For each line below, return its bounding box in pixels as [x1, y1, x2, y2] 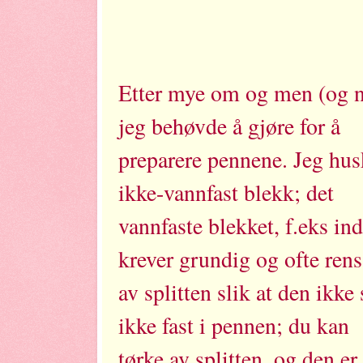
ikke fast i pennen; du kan [118, 310, 357, 340]
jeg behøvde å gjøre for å [118, 110, 348, 141]
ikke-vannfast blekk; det [118, 177, 341, 207]
